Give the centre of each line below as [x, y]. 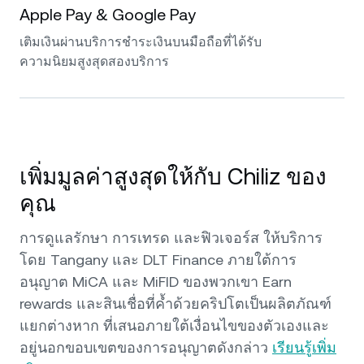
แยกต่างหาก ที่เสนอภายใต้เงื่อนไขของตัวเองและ [174, 325]
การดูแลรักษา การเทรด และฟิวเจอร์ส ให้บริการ [171, 238]
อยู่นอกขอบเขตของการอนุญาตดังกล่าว [146, 347]
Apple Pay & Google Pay [108, 15]
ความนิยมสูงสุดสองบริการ [94, 61]
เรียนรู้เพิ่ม [304, 347]
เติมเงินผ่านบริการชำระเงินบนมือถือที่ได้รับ [141, 42]
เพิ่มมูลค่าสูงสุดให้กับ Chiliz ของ [173, 176]
